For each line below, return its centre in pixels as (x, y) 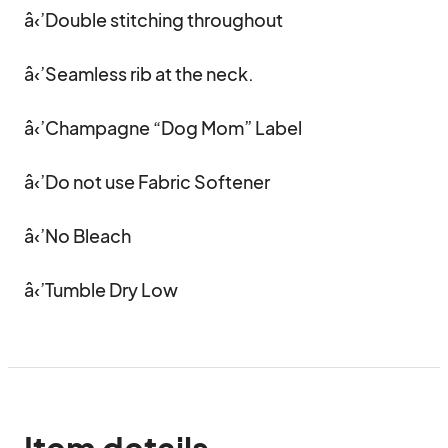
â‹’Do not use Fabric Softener (147, 181)
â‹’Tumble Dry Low (101, 289)
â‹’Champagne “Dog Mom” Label (164, 127)
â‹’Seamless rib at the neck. (140, 73)
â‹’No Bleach (77, 235)
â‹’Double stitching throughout (155, 19)
